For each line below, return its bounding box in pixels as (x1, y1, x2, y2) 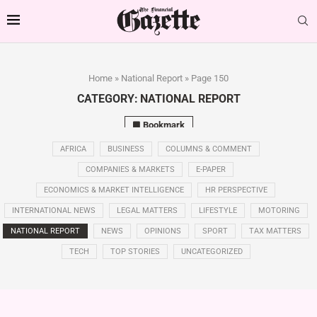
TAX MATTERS (248, 226, 301, 236)
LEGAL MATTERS (116, 206, 178, 216)
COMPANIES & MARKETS (86, 165, 175, 175)
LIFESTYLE (198, 206, 237, 216)
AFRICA (59, 144, 86, 154)
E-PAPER (196, 165, 226, 175)
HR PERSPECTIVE (205, 185, 267, 195)
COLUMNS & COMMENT (165, 144, 252, 154)
